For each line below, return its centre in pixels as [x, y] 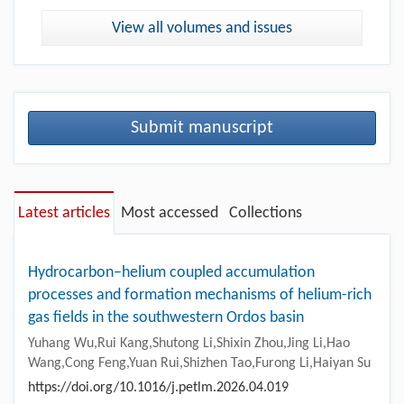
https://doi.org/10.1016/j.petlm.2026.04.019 [158, 387]
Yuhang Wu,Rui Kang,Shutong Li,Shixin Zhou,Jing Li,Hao [189, 343]
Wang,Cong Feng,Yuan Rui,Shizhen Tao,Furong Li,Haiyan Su [199, 363]
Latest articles [64, 213]
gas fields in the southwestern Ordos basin [166, 317]
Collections [266, 213]
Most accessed [170, 213]
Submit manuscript [202, 128]
